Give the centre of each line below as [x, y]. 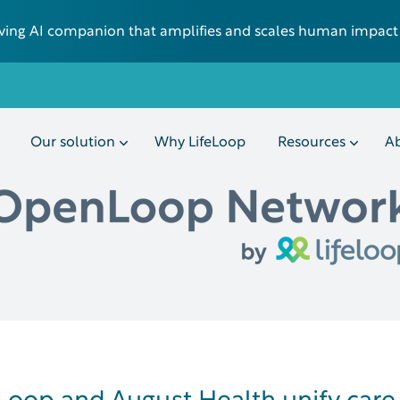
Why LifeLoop [200, 143]
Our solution [72, 143]
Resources [311, 143]
